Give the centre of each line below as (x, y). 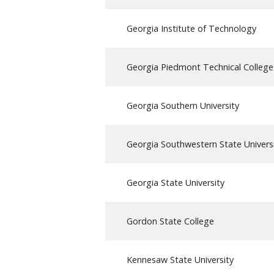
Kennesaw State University (180, 259)
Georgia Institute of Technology (191, 28)
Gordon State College (170, 221)
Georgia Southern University (183, 105)
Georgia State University (176, 182)
